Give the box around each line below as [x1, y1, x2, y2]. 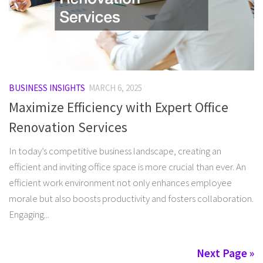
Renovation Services [9, 118, 127, 136]
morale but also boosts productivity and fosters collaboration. [9, 191, 254, 205]
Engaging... [9, 207, 49, 221]
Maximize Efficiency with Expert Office [9, 98, 228, 116]
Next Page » [197, 245, 254, 260]
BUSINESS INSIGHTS [9, 82, 85, 93]
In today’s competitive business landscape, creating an [9, 144, 221, 157]
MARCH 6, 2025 [89, 82, 142, 93]
